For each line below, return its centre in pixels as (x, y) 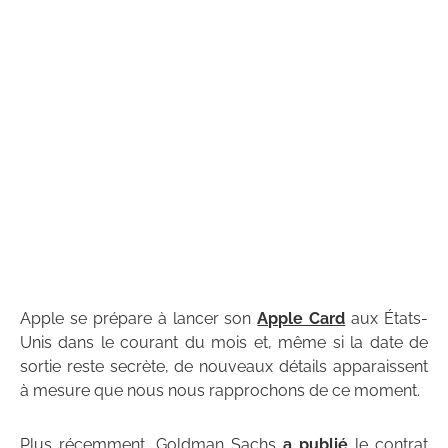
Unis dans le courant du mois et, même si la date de (224, 342)
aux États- (387, 318)
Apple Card (301, 318)
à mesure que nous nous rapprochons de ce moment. (220, 390)
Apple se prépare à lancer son (139, 318)
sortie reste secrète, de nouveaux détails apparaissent (224, 366)
